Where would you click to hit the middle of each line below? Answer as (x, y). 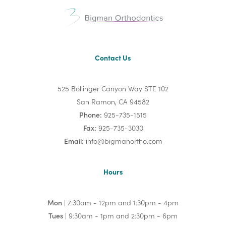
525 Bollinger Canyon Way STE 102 (113, 89)
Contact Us (113, 58)
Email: (74, 141)
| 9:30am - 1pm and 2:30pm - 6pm (120, 216)
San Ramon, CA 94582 (113, 102)
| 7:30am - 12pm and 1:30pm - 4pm (120, 203)
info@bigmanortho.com (124, 141)
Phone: (91, 115)
